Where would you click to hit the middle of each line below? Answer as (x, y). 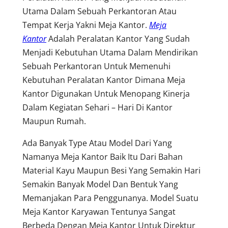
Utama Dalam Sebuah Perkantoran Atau (99, 11)
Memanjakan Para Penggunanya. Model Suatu (110, 198)
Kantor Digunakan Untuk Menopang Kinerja (106, 93)
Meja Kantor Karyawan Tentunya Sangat (99, 211)
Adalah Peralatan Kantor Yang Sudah (118, 38)
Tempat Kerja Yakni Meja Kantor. (86, 25)
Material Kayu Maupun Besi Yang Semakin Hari (111, 170)
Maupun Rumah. (54, 121)
